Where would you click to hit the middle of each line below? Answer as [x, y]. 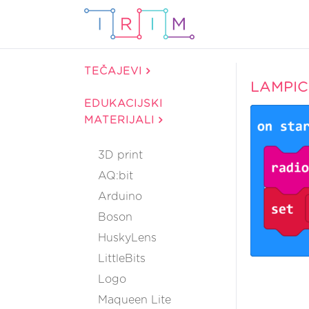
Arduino [120, 197]
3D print [120, 155]
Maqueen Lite [134, 300]
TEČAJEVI [115, 71]
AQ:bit [116, 176]
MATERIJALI [121, 120]
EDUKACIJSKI [123, 104]
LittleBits [122, 259]
